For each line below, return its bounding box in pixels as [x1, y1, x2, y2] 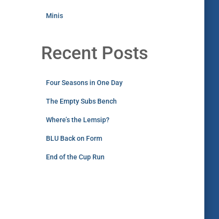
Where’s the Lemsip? [45, 116, 109, 124]
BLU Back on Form [45, 134, 102, 142]
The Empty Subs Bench [45, 97, 117, 105]
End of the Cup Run [45, 153, 105, 161]
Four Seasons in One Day [45, 79, 123, 87]
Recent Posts [41, 43, 148, 64]
